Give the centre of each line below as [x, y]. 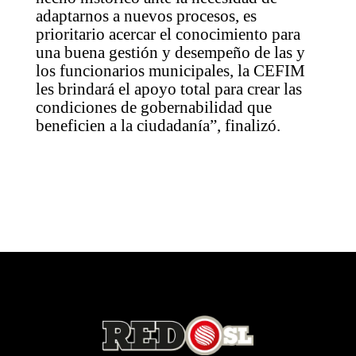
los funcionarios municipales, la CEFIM [170, 71]
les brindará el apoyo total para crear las [168, 89]
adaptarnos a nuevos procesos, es [146, 16]
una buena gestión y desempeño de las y [170, 53]
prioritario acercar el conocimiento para [168, 35]
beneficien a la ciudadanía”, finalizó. [158, 126]
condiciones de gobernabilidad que [153, 108]
